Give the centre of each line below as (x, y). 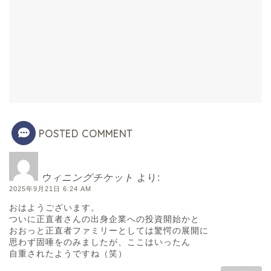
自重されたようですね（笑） (68, 254)
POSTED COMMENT (86, 133)
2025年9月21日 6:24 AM (50, 188)
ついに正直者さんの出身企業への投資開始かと (104, 219)
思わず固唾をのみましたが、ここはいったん (100, 242)
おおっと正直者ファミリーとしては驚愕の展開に (109, 231)
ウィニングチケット (87, 177)
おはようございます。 (54, 208)
